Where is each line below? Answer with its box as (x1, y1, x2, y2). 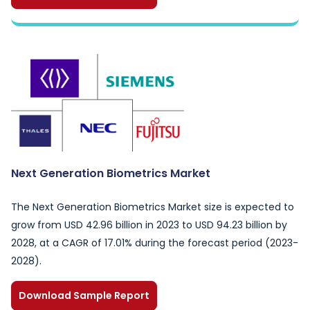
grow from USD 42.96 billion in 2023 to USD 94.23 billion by (11, 218, 287, 232)
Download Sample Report (19, 289, 149, 302)
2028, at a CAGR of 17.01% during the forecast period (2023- (11, 236, 298, 250)
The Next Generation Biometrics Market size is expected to (11, 200, 294, 214)
